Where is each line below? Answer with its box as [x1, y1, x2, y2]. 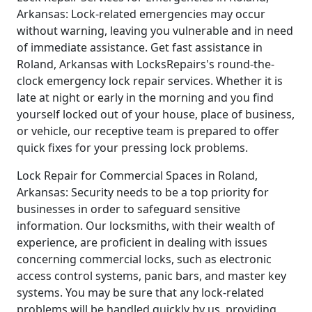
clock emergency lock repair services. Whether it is [17, 72, 283, 88]
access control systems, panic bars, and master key [17, 267, 286, 283]
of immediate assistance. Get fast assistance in [17, 39, 263, 55]
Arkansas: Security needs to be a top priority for [17, 184, 269, 200]
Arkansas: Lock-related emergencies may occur [17, 6, 265, 22]
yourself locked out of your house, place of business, [17, 106, 295, 122]
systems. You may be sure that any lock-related [17, 284, 264, 300]
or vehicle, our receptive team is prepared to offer [17, 123, 279, 139]
